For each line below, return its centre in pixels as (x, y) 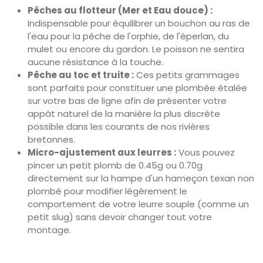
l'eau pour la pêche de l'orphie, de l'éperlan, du (128, 36)
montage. (49, 230)
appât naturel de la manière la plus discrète (124, 114)
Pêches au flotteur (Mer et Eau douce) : (120, 10)
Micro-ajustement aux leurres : (102, 152)
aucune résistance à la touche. (95, 62)
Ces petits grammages (187, 75)
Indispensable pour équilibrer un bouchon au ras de (139, 23)
